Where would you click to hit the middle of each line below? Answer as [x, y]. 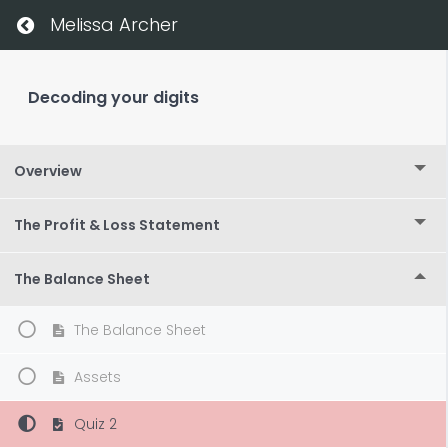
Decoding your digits [113, 97]
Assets [95, 376]
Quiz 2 [93, 423]
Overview [48, 171]
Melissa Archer [114, 24]
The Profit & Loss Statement [117, 225]
